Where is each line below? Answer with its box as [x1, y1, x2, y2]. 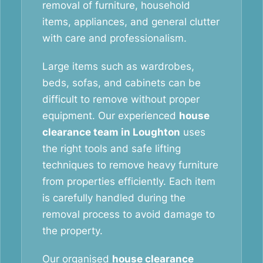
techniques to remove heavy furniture [42, 159, 218, 171]
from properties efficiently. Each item [42, 176, 215, 187]
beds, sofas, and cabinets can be [42, 77, 201, 89]
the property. [42, 225, 103, 237]
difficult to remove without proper [42, 93, 200, 105]
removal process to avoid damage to [42, 208, 215, 220]
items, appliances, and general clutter [42, 16, 220, 28]
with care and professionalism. [42, 32, 187, 44]
